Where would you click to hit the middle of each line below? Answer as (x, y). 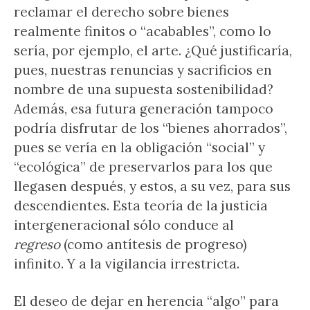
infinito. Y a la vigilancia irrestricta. (127, 264)
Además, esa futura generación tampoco (144, 109)
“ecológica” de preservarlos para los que (143, 167)
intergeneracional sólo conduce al (124, 225)
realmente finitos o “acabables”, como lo (143, 31)
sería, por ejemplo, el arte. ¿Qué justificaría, (153, 51)
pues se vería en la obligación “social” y (139, 147)
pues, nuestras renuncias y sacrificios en (143, 70)
